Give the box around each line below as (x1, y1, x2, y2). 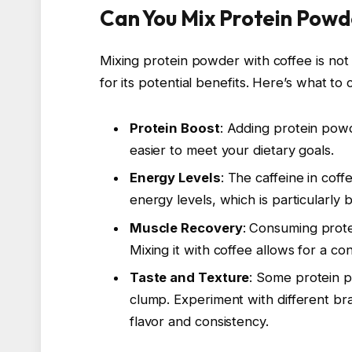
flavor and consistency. (129, 313, 269, 330)
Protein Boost (129, 120, 220, 137)
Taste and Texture (129, 269, 250, 286)
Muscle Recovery (129, 219, 243, 236)
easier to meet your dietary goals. (129, 142, 334, 159)
